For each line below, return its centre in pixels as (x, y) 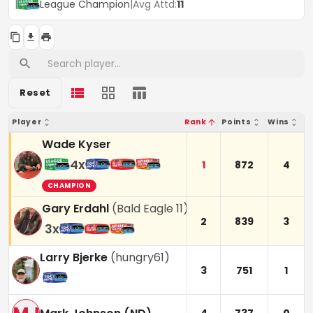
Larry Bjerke (74, 258)
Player (27, 122)
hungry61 (140, 258)
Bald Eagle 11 (150, 209)
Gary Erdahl (75, 209)
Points (236, 122)
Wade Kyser (77, 145)
